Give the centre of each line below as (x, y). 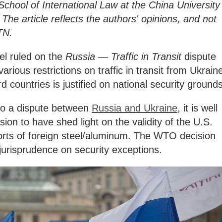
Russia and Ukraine (135, 108)
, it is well (197, 108)
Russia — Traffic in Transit (123, 56)
